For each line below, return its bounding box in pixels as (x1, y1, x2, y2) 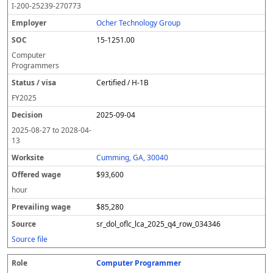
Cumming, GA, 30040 (96, 152, 169, 163)
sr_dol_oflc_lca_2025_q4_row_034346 (96, 219, 221, 229)
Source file (12, 234, 48, 244)
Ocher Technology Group (96, 18, 181, 28)
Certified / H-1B (96, 77, 149, 88)
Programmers (12, 60, 59, 71)
